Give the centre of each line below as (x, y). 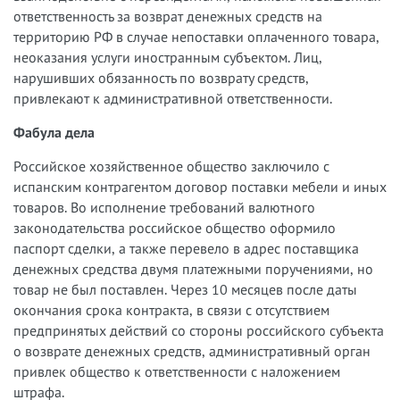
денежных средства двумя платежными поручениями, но (193, 268)
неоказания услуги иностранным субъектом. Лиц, (168, 57)
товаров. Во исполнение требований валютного (164, 207)
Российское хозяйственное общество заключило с (171, 166)
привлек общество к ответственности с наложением (177, 371)
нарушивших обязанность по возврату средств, (161, 77)
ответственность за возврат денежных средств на (168, 16)
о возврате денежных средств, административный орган (192, 350)
